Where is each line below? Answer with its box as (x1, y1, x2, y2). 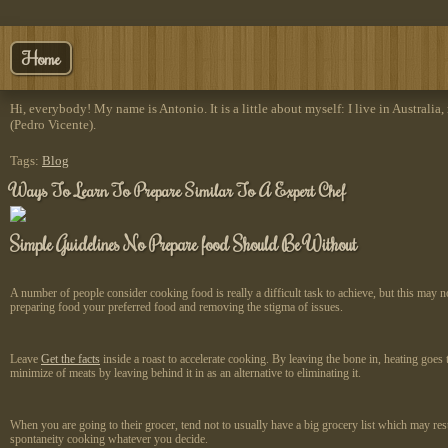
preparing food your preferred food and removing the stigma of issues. (10, 300, 343, 315)
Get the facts (41, 352, 100, 367)
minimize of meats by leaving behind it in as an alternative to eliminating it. (10, 366, 361, 381)
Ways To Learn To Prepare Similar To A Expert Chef (10, 178, 346, 202)
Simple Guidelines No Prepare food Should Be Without (10, 231, 357, 257)
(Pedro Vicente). (10, 117, 96, 132)
